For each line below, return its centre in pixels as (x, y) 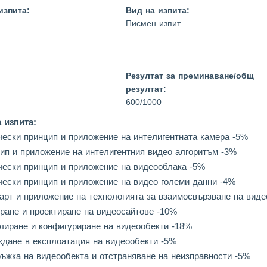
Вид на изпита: (157, 10)
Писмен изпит (153, 23)
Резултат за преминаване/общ (190, 76)
